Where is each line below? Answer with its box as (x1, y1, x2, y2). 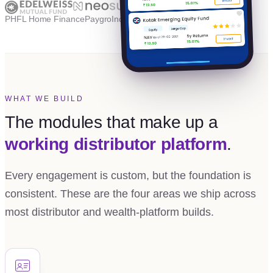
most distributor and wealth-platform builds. (5, 205, 214, 218)
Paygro (84, 13, 112, 24)
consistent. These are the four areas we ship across (5, 187, 256, 200)
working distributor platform (5, 134, 227, 154)
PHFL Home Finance (5, 13, 85, 24)
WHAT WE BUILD (5, 94, 84, 103)
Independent (112, 13, 160, 24)
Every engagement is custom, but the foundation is (5, 169, 251, 182)
